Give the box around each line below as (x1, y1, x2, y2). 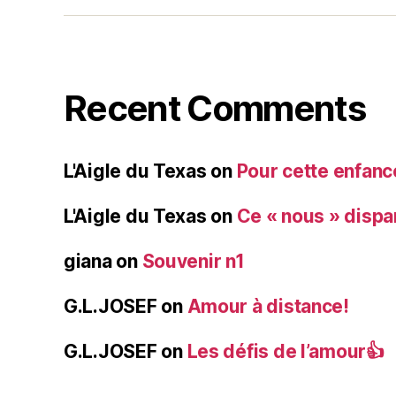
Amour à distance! (187, 295, 349, 318)
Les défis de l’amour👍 (187, 340, 385, 363)
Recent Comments (64, 87, 366, 131)
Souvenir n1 (141, 250, 245, 273)
